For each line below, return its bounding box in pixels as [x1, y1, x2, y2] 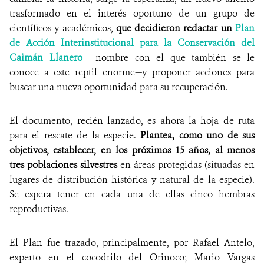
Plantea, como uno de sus [140, 128, 255, 141]
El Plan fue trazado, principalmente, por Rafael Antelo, [9, 236, 255, 249]
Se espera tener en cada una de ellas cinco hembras [9, 187, 255, 200]
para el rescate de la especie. [9, 128, 141, 141]
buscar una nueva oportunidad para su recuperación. [9, 80, 228, 93]
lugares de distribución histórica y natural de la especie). [9, 173, 255, 186]
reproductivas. [9, 202, 68, 215]
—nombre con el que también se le [82, 51, 255, 64]
